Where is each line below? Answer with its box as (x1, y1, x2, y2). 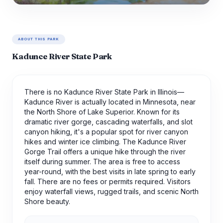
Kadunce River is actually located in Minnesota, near (24, 98, 196, 107)
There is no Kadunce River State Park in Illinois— (24, 88, 184, 97)
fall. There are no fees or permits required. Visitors (24, 177, 191, 186)
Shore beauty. (24, 197, 70, 206)
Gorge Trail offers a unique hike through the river (24, 147, 186, 156)
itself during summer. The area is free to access (24, 157, 180, 166)
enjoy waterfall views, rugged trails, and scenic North (24, 187, 199, 196)
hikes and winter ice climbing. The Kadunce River (24, 137, 186, 146)
